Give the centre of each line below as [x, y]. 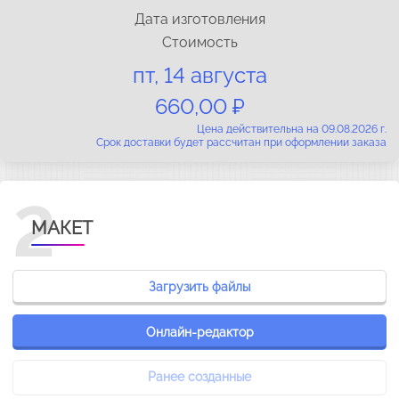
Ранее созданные [199, 377]
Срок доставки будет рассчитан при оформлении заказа [241, 142]
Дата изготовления [199, 19]
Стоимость [199, 42]
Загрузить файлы [199, 287]
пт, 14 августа [199, 75]
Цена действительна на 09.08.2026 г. [292, 129]
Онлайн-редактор [199, 332]
